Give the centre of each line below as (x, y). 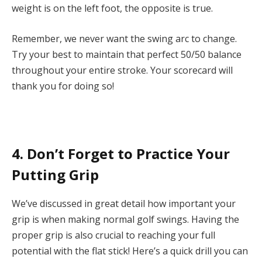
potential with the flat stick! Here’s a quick (104, 251)
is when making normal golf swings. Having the (135, 219)
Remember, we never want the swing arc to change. (124, 38)
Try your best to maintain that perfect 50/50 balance (127, 54)
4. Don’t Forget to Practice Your (121, 153)
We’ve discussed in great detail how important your (124, 203)
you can (230, 251)
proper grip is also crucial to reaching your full (113, 235)
